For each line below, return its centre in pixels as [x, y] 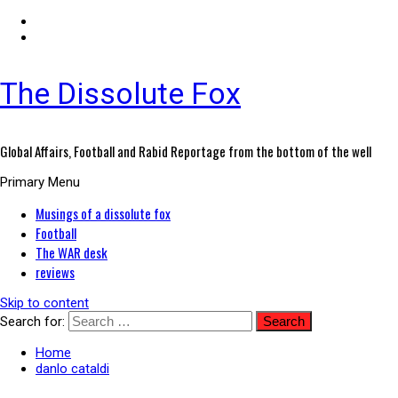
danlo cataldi [72, 369]
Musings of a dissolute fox [103, 213]
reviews [55, 272]
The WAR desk [72, 252]
